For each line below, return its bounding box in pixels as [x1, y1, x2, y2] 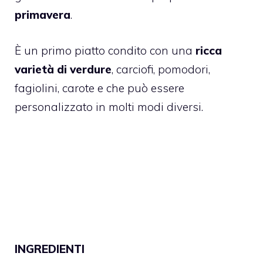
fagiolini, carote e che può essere [15, 80, 184, 95]
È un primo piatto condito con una [15, 43, 195, 58]
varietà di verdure [15, 62, 112, 76]
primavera [15, 8, 70, 22]
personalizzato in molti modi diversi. [15, 99, 206, 114]
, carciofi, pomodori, [112, 62, 210, 76]
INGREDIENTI [15, 241, 87, 256]
